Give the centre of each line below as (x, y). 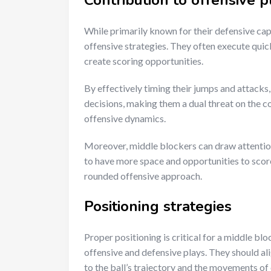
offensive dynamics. (125, 119)
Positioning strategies (158, 207)
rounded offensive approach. (143, 176)
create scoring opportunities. (144, 61)
